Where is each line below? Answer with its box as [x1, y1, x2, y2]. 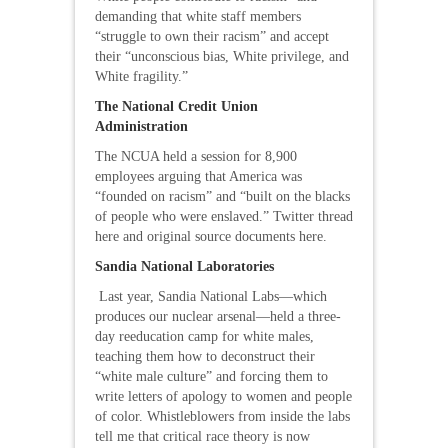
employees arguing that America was [95, 169, 302, 184]
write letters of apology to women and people [95, 389, 352, 404]
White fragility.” [95, 69, 188, 84]
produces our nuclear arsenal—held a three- [95, 309, 341, 324]
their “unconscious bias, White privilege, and [95, 49, 349, 64]
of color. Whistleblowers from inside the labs [95, 409, 350, 424]
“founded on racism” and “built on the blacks [95, 189, 350, 204]
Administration [95, 119, 188, 134]
